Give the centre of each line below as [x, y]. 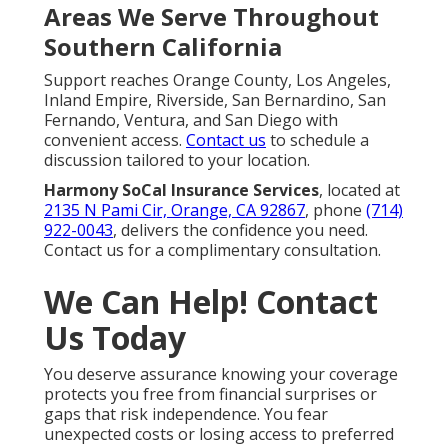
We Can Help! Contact [211, 302]
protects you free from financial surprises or [210, 394]
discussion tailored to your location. [177, 160]
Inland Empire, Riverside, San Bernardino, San [215, 100]
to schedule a [317, 140]
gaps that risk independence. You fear [186, 414]
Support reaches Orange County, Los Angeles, [217, 80]
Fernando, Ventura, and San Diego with [191, 120]
